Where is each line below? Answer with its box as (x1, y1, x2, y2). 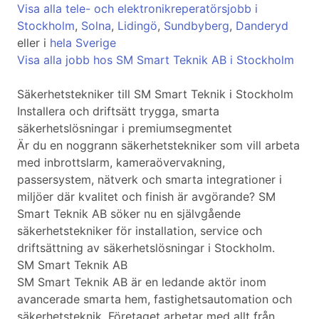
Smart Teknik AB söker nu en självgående (17, 206, 241, 221)
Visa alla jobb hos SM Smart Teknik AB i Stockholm (17, 53, 294, 68)
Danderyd (236, 19, 288, 33)
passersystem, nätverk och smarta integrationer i (17, 172, 282, 187)
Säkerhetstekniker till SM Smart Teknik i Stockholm (17, 87, 293, 102)
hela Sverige (50, 36, 116, 51)
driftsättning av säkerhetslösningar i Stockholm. (17, 241, 275, 256)
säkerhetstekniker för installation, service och (17, 224, 262, 239)
